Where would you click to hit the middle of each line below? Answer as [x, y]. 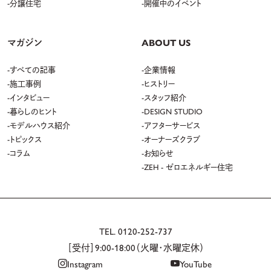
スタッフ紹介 [165, 97]
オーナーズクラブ [172, 139]
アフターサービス [172, 125]
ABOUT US [166, 42]
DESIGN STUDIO [173, 111]
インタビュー [30, 97]
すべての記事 [33, 70]
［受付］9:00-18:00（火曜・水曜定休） [135, 247]
